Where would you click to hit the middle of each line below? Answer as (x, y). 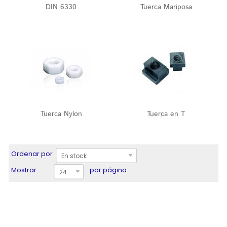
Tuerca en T (166, 114)
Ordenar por (32, 154)
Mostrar (24, 170)
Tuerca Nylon (61, 114)
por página (108, 170)
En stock (74, 156)
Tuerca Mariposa (166, 7)
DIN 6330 (61, 7)
